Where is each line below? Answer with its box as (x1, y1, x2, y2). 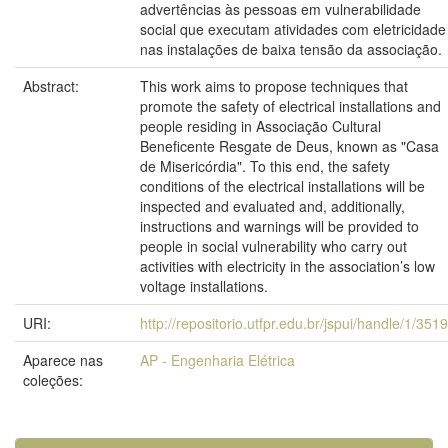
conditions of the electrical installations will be (140, 176, 425, 196)
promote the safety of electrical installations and (140, 96, 441, 116)
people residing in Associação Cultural (140, 116, 381, 136)
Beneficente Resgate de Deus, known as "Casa (140, 136, 439, 156)
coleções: (23, 370, 83, 390)
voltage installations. (140, 276, 268, 296)
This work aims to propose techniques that (140, 76, 408, 96)
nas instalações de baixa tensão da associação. (140, 39, 442, 59)
